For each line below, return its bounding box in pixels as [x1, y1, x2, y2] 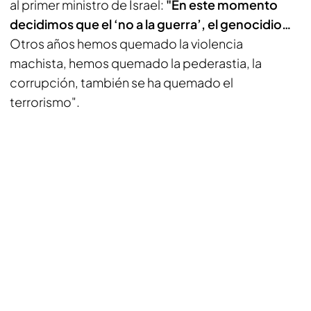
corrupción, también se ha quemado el [10, 74, 233, 90]
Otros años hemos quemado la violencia [10, 35, 243, 51]
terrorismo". [10, 94, 80, 110]
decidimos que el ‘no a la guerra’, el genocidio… [10, 16, 291, 32]
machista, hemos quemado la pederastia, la [10, 55, 262, 71]
